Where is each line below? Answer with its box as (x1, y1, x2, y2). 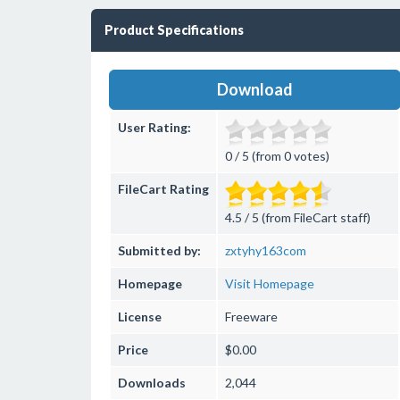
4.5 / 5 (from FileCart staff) (225, 210, 371, 225)
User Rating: (118, 120, 191, 135)
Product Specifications (104, 22, 244, 37)
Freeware (225, 309, 278, 324)
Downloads (118, 375, 186, 390)
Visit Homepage (225, 276, 314, 291)
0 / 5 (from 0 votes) (225, 148, 329, 163)
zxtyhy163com (225, 243, 306, 258)
